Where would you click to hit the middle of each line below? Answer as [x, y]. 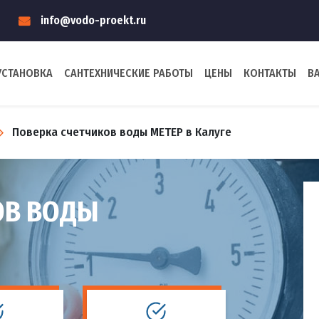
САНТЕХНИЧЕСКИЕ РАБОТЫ [129, 73]
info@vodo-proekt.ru [93, 20]
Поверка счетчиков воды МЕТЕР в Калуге [122, 132]
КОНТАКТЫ [270, 73]
